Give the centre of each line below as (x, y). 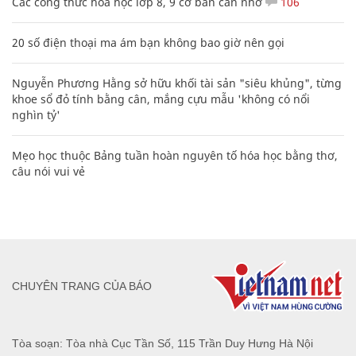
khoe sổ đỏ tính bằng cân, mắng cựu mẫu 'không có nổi (161, 99)
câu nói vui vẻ (48, 171)
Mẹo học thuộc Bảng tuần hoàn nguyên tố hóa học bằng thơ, (175, 155)
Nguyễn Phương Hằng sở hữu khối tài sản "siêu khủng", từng (177, 83)
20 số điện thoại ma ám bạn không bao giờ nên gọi (148, 42)
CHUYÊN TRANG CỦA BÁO (82, 286)
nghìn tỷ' (36, 114)
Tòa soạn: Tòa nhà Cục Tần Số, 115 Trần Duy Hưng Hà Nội (163, 343)
